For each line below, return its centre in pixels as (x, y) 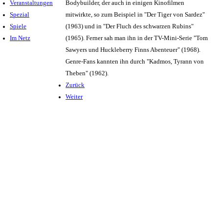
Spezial (20, 14)
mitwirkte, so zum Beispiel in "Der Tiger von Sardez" (135, 14)
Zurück (75, 85)
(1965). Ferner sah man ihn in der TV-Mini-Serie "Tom (137, 38)
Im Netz (20, 38)
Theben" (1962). (87, 73)
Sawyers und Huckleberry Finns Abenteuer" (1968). (133, 50)
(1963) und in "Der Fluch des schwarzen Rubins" (130, 26)
